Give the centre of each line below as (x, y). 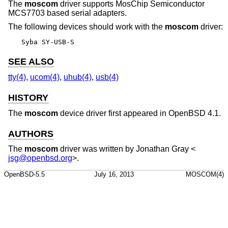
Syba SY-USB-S (48, 42)
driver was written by (97, 149)
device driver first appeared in (113, 113)
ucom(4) (45, 77)
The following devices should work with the (87, 27)
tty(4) (17, 77)
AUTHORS (31, 134)
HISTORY (28, 98)
